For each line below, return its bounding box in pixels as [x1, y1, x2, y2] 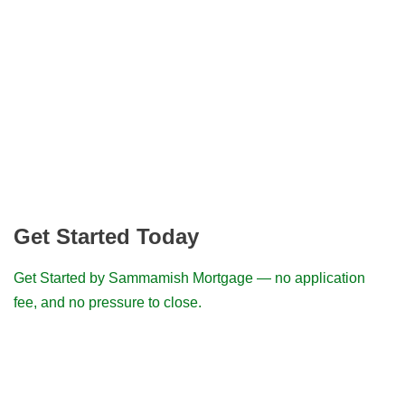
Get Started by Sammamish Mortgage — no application [14, 270, 365, 287]
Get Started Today [14, 224, 200, 250]
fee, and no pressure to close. [14, 295, 202, 311]
